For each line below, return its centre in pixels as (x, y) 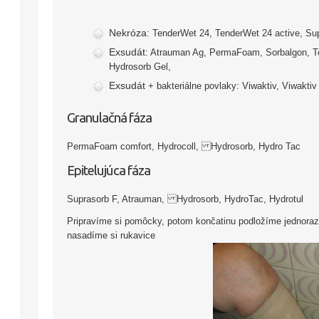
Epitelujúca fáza (109, 170)
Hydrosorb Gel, (140, 67)
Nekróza (128, 33)
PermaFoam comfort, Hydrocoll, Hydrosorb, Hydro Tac (184, 146)
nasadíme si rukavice (111, 236)
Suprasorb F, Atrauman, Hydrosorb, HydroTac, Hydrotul (185, 199)
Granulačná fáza (109, 117)
